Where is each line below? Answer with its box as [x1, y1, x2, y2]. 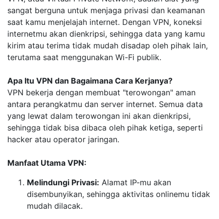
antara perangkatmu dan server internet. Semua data [7, 99, 203, 109]
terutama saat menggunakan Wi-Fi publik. [7, 52, 161, 62]
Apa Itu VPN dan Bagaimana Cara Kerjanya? [7, 76, 173, 86]
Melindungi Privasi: [27, 177, 99, 187]
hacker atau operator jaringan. [7, 134, 119, 144]
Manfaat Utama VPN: [7, 158, 87, 168]
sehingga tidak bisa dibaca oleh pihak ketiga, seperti [7, 123, 203, 132]
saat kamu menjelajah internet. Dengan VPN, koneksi [7, 17, 202, 27]
